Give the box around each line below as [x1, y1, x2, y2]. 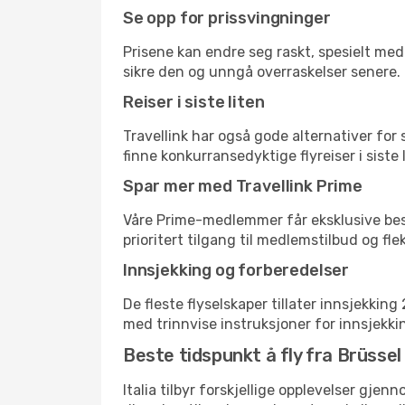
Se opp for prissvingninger [123, 8, 331, 28]
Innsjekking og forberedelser [123, 260, 349, 280]
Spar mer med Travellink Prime [123, 176, 363, 196]
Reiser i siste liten [123, 92, 265, 112]
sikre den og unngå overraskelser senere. [123, 63, 400, 80]
